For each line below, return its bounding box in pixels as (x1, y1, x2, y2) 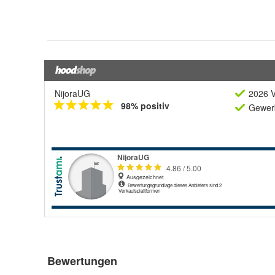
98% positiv (121, 99, 169, 112)
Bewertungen (47, 253, 117, 269)
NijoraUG (55, 87, 90, 99)
